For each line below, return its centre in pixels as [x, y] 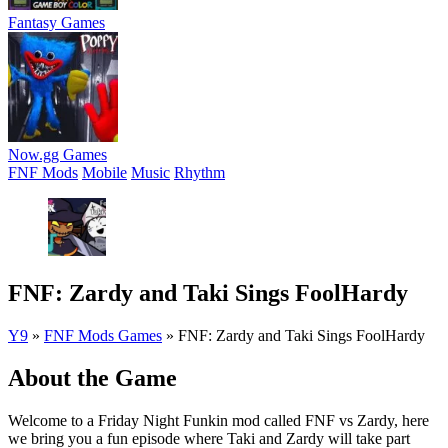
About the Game [92, 377]
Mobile [104, 172]
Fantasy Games [56, 22]
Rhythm [199, 172]
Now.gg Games [57, 154]
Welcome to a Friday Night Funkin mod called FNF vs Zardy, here [218, 420]
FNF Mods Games [103, 335]
